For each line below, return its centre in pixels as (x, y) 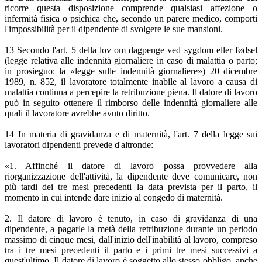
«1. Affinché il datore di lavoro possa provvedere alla (131, 166)
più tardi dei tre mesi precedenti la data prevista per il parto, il (131, 187)
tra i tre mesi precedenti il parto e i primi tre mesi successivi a (131, 250)
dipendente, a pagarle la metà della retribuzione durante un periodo (131, 229)
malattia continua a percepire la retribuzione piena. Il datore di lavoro (131, 92)
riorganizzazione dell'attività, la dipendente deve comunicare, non (131, 177)
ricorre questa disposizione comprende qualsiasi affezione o (131, 8)
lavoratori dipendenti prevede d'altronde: (79, 145)
